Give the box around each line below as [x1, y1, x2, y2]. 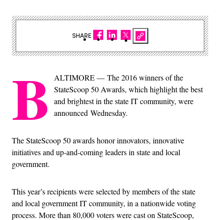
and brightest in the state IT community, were [54, 95, 193, 106]
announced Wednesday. [54, 107, 128, 118]
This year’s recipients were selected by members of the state [12, 186, 195, 196]
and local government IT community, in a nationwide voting [12, 197, 196, 208]
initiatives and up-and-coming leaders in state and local [12, 146, 180, 157]
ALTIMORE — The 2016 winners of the [54, 72, 183, 82]
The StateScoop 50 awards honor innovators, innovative [12, 135, 184, 145]
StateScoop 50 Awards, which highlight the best [54, 83, 203, 94]
